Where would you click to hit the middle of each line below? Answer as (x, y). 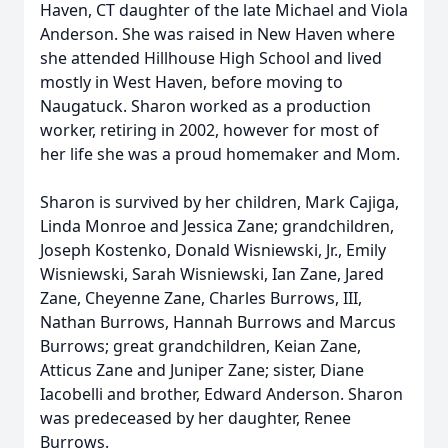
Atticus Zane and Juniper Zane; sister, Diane (202, 370)
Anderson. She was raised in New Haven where (217, 34)
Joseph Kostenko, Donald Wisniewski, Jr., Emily (213, 250)
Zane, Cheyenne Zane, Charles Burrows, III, (201, 298)
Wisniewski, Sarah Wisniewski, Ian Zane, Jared (212, 274)
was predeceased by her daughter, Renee (195, 418)
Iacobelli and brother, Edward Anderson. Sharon (221, 394)
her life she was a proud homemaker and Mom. (220, 154)
